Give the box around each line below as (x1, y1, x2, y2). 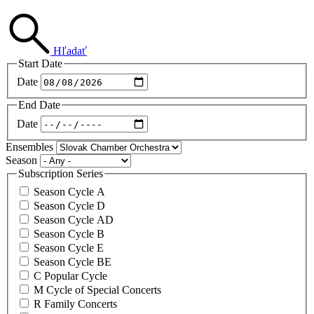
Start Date (18, 57, 62, 69)
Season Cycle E (34, 241, 104, 254)
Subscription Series (18, 168, 103, 179)
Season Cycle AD (34, 213, 114, 226)
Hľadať (53, 44, 87, 57)
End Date (18, 99, 60, 111)
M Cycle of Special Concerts (34, 283, 161, 296)
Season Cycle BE (34, 255, 111, 268)
